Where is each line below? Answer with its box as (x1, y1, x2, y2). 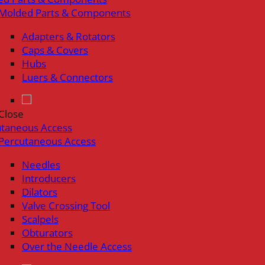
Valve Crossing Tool (21, 199, 110, 213)
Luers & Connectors (21, 70, 113, 84)
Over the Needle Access (21, 240, 132, 254)
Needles (21, 158, 60, 172)
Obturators (21, 226, 73, 240)
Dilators (21, 185, 57, 199)
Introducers (21, 172, 76, 186)
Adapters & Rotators (21, 29, 115, 43)
